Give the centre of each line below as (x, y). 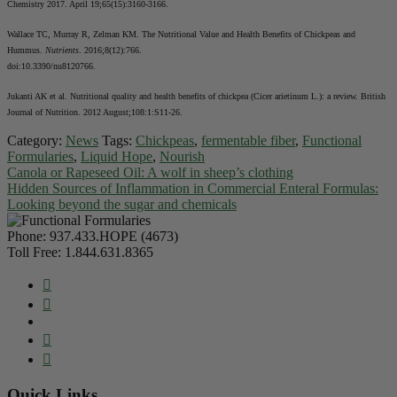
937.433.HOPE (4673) (114, 236)
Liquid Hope (117, 156)
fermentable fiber (248, 140)
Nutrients (62, 50)
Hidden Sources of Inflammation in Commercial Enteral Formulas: (193, 188)
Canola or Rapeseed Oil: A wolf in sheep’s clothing (150, 172)
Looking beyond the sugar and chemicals (122, 204)
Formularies (40, 156)
